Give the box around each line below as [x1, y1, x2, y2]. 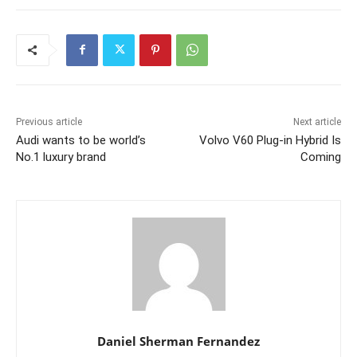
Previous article [16, 116, 82, 127]
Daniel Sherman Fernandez [97, 332, 260, 349]
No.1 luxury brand [16, 149, 106, 164]
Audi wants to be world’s [16, 132, 146, 147]
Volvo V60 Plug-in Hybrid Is [198, 132, 341, 147]
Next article [292, 116, 341, 127]
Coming [300, 149, 341, 164]
